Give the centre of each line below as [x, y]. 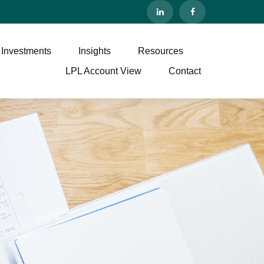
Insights [95, 52]
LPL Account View [104, 73]
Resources [161, 52]
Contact [185, 73]
